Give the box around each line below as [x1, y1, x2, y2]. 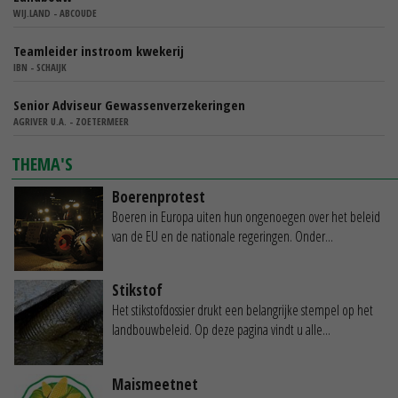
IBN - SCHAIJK [13, 60, 67, 74]
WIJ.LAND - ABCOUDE [13, 5, 97, 20]
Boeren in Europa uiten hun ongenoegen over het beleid [112, 206, 380, 227]
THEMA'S [12, 151, 74, 176]
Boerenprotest [112, 186, 205, 207]
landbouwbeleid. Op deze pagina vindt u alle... [112, 320, 330, 340]
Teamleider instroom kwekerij [13, 41, 184, 60]
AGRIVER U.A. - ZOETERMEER [13, 114, 129, 128]
